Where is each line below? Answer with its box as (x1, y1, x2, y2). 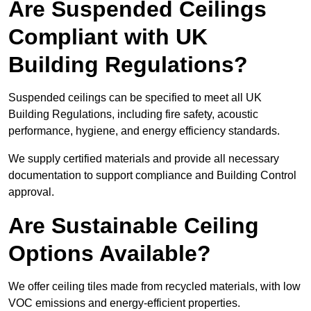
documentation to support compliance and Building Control (8, 169, 296, 182)
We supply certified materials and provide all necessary (8, 153, 279, 165)
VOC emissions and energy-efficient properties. (8, 297, 240, 310)
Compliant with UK (8, 24, 208, 50)
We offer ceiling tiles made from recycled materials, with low (8, 280, 301, 293)
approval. (8, 186, 54, 199)
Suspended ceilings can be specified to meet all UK (8, 92, 262, 104)
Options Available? (8, 241, 211, 267)
